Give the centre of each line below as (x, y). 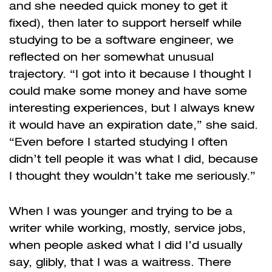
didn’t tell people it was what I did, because (134, 158)
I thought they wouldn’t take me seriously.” (132, 175)
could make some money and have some (128, 90)
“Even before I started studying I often (118, 141)
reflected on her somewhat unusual (111, 56)
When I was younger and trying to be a (121, 211)
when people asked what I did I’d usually (126, 245)
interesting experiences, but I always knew (132, 107)
